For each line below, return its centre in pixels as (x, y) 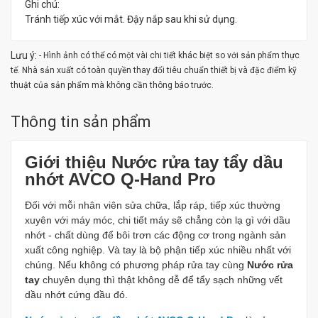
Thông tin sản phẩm (81, 122)
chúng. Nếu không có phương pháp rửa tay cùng (136, 265)
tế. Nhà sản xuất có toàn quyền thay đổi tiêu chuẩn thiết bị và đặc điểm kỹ (154, 70)
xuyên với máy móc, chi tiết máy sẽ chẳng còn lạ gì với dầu (158, 220)
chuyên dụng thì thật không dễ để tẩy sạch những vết (161, 280)
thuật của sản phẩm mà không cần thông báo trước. (112, 85)
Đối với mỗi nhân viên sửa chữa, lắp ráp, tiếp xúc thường (153, 205)
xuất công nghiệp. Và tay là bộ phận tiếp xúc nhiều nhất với (158, 250)
